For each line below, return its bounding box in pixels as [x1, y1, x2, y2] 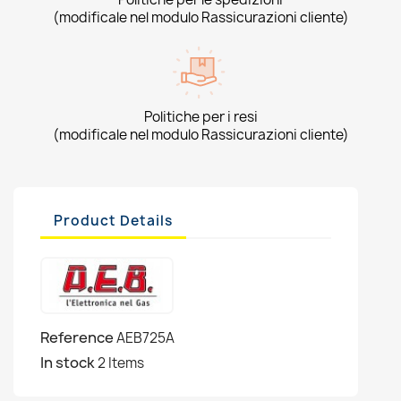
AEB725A [116, 328, 175, 347]
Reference [40, 328, 114, 347]
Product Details [54, 210, 173, 230]
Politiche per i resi [143, 107, 258, 126]
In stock [40, 353, 95, 372]
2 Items [98, 354, 144, 372]
